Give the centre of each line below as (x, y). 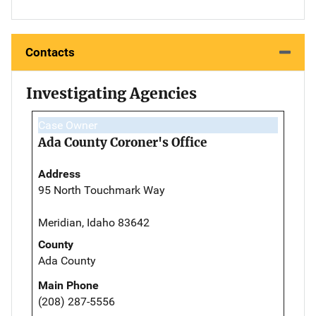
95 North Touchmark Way (102, 190)
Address (59, 174)
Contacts (50, 52)
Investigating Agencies (111, 93)
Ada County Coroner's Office (122, 142)
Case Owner (68, 125)
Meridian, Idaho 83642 (94, 222)
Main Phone (68, 285)
